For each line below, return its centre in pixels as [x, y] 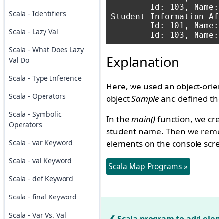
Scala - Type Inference [45, 78]
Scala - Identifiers [37, 13]
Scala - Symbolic [35, 114]
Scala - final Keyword [43, 197]
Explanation [142, 62]
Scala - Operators [37, 96]
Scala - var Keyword [41, 142]
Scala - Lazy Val [33, 32]
